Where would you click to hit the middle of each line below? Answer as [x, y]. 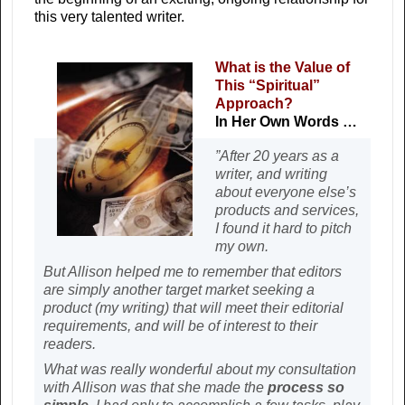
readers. [70, 344]
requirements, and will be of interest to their [180, 326]
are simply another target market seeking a [179, 290]
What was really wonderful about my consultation [200, 370]
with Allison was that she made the [155, 388]
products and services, [287, 211]
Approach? [254, 104]
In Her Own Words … [286, 122]
